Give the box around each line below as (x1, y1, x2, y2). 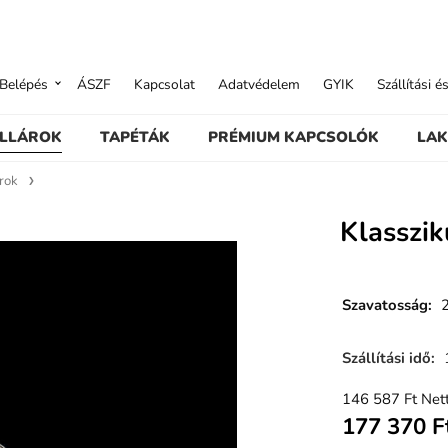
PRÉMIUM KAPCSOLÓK (208, 126, 380, 147)
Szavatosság (341, 295, 428, 316)
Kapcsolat (134, 74, 196, 94)
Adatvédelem (218, 74, 301, 94)
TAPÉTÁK (99, 126, 170, 147)
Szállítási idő (341, 347, 431, 368)
